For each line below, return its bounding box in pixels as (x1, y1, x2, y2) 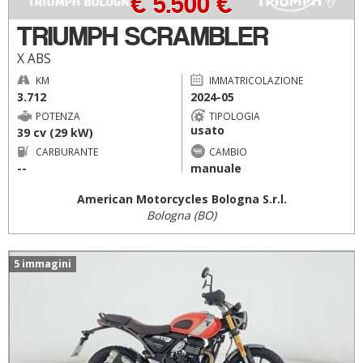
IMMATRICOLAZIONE (208, 73, 303, 87)
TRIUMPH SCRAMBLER (17, 19, 268, 53)
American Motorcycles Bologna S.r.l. (76, 191, 287, 207)
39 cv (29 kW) (17, 124, 93, 140)
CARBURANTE (36, 144, 98, 158)
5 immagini (14, 257, 71, 271)
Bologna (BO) (147, 207, 216, 223)
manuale (190, 160, 241, 176)
